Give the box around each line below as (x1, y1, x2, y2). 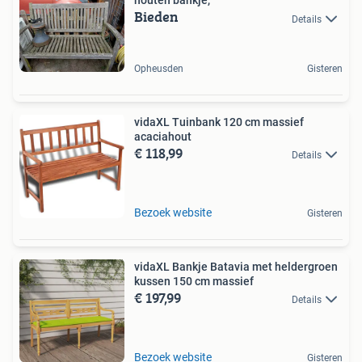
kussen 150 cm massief (134, 275, 254, 288)
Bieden (134, 6, 179, 28)
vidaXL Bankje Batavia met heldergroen (134, 260, 338, 274)
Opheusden (134, 63, 183, 75)
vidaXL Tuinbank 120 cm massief (134, 116, 304, 129)
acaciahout (134, 130, 192, 144)
